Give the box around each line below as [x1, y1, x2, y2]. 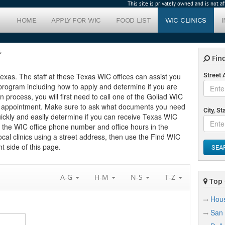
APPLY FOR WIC [51, 16, 101, 24]
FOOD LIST [116, 16, 150, 24]
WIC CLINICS [165, 16, 206, 24]
